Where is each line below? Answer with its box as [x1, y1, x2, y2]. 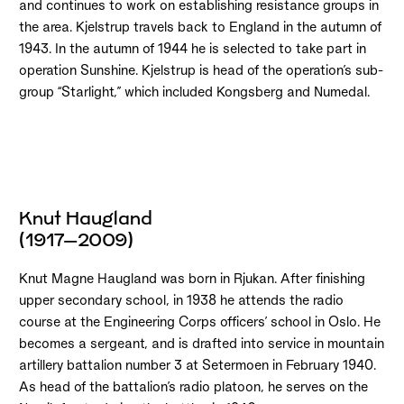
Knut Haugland [18, 207, 152, 229]
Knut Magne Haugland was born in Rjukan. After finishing [18, 271, 365, 287]
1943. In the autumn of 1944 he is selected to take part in [18, 40, 366, 56]
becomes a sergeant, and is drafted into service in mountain [18, 335, 384, 352]
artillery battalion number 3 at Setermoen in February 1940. [18, 357, 376, 373]
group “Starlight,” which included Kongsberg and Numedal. [18, 83, 370, 99]
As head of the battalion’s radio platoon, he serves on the [18, 379, 368, 395]
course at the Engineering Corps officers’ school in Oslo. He [18, 314, 381, 330]
